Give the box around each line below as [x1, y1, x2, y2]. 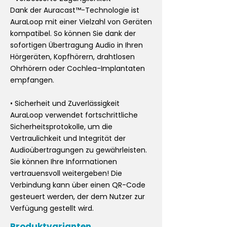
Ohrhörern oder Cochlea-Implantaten [10, 63, 145, 73]
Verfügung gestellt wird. [10, 203, 94, 213]
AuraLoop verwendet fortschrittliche [10, 110, 138, 120]
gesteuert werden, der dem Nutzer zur [10, 192, 145, 202]
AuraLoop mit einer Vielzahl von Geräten [10, 17, 152, 27]
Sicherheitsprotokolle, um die [10, 122, 112, 132]
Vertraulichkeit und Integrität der [10, 133, 126, 143]
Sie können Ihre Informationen [10, 157, 117, 167]
